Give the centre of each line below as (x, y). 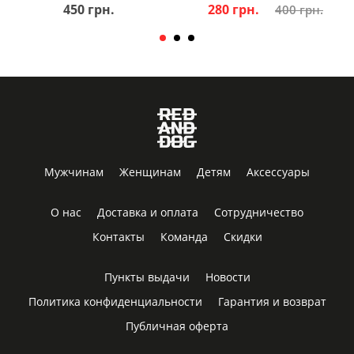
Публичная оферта (177, 326)
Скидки (243, 236)
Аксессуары (278, 171)
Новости (228, 277)
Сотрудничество (259, 212)
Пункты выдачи (147, 277)
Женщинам (150, 171)
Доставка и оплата (148, 212)
